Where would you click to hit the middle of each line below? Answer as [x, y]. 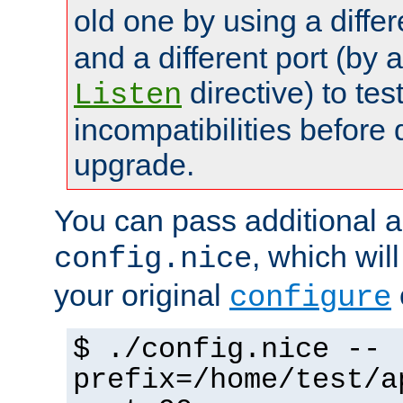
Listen [128, 96]
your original [142, 296]
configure [310, 298]
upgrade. [134, 165]
